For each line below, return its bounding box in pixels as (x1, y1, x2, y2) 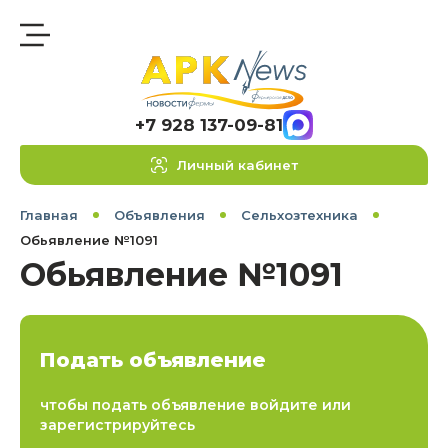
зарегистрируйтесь (40, 416, 195, 434)
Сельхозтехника (241, 207, 358, 223)
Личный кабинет (176, 157, 298, 173)
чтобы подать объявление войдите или (40, 396, 351, 414)
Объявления (114, 207, 205, 223)
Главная (20, 207, 78, 223)
